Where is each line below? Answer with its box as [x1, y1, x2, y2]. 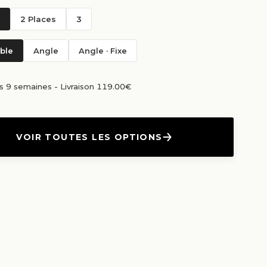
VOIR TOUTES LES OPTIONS [16, 132, 163, 142]
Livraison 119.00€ [60, 81, 131, 91]
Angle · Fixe [79, 46, 127, 55]
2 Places [20, 14, 56, 24]
